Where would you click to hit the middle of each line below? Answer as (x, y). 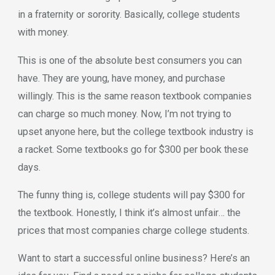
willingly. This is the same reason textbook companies (134, 96)
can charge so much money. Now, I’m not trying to (124, 114)
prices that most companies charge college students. (133, 230)
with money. (43, 33)
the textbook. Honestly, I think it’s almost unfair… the (129, 212)
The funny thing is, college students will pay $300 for (131, 195)
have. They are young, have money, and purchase (121, 78)
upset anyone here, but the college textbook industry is (135, 131)
